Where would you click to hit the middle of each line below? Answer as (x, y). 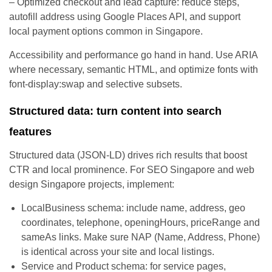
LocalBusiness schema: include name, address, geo (133, 208)
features (30, 131)
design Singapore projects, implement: (92, 184)
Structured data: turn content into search (115, 111)
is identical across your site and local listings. (118, 251)
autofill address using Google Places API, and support (125, 16)
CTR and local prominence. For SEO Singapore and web (132, 169)
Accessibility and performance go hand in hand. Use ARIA (133, 55)
